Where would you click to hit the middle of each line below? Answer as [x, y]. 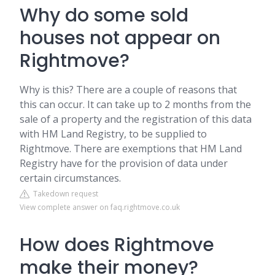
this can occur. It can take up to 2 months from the [135, 104]
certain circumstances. [70, 178]
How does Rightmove [117, 245]
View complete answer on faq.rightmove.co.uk [100, 207]
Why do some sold [104, 15]
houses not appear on [120, 38]
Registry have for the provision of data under [124, 163]
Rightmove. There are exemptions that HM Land [131, 149]
